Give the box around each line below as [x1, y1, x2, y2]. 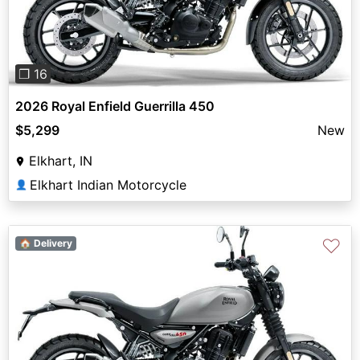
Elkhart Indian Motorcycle [30, 176, 186, 193]
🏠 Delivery [18, 236, 72, 249]
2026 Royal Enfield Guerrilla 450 [15, 97, 215, 114]
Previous [34, 334, 87, 351]
